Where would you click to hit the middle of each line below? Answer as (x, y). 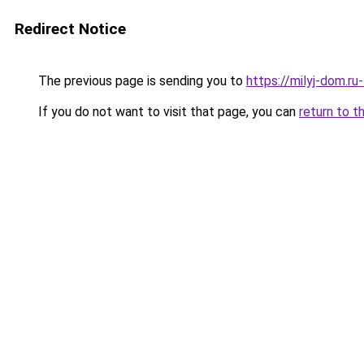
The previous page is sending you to (141, 81)
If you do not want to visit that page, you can (167, 112)
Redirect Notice (70, 29)
